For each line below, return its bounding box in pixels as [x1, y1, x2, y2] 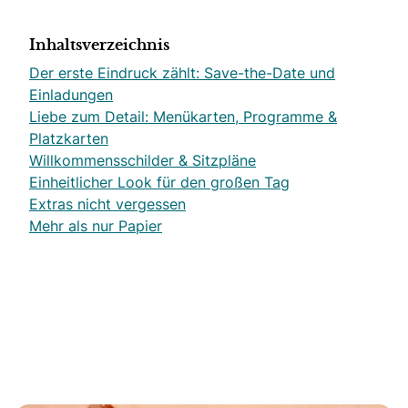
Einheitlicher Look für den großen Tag [29, 172, 290, 192]
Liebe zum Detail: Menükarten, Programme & [29, 107, 337, 127]
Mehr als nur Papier [29, 216, 162, 236]
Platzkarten [29, 128, 108, 148]
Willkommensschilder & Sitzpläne [29, 150, 256, 170]
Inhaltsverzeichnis [29, 38, 169, 53]
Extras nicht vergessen [29, 194, 186, 214]
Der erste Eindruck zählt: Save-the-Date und [29, 63, 335, 83]
